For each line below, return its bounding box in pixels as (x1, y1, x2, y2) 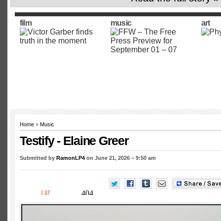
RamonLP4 (56, 155, 85, 161)
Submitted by (20, 155, 56, 161)
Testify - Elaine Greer (20, 134, 129, 147)
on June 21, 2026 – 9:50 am (85, 155, 156, 161)
